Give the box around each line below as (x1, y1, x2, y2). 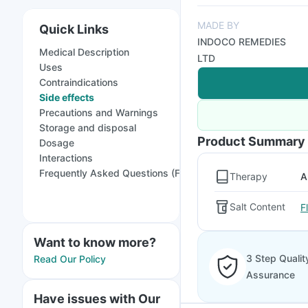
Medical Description (39, 46, 129, 58)
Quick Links (39, 22, 109, 36)
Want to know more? (34, 235, 156, 250)
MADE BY (197, 19, 239, 31)
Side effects (39, 91, 94, 103)
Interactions (39, 152, 93, 164)
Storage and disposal (39, 122, 136, 133)
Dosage (39, 137, 74, 148)
